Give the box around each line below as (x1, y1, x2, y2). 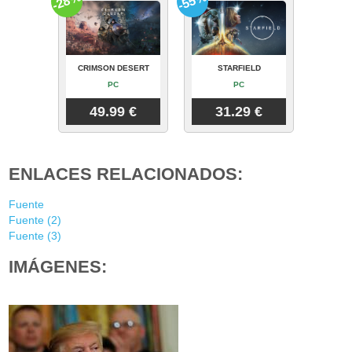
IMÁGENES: (9, 257, 108, 277)
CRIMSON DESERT (77, 64, 149, 73)
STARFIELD (217, 64, 261, 73)
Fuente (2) (9, 214, 62, 226)
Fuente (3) (9, 229, 62, 242)
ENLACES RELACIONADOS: (9, 164, 244, 185)
